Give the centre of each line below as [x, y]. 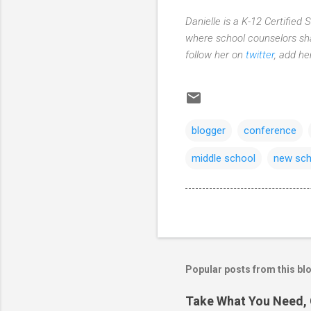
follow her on [216, 54]
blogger [209, 130]
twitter [260, 54]
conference [270, 130]
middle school [224, 158]
